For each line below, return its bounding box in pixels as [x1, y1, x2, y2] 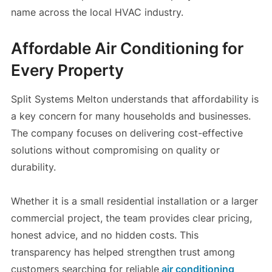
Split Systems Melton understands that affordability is [10, 93, 259, 106]
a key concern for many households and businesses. [10, 110, 251, 123]
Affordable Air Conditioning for [10, 39, 243, 58]
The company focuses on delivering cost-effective [10, 127, 243, 140]
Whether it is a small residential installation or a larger [10, 195, 258, 208]
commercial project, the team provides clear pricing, [10, 212, 252, 225]
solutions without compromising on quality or [10, 144, 220, 157]
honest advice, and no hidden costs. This [10, 229, 199, 242]
